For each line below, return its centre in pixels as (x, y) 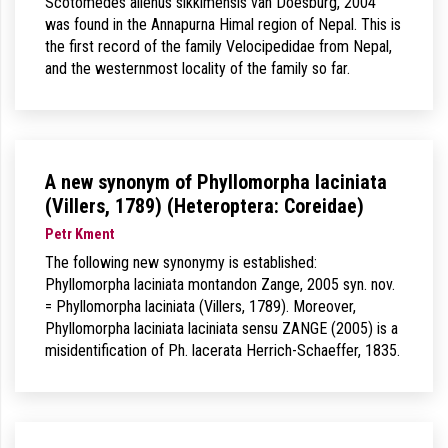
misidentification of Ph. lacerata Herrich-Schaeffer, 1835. (222, 350)
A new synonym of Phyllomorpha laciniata (216, 182)
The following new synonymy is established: (181, 262)
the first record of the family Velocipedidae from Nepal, (218, 46)
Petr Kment (80, 234)
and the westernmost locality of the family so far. (197, 68)
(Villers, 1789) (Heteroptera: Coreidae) (204, 206)
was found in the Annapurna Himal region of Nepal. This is (223, 24)
